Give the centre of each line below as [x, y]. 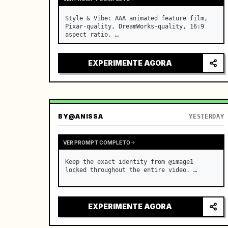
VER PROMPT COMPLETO [97, 142]
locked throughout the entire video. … [131, 170]
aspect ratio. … [92, 35]
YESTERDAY [207, 117]
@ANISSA [86, 116]
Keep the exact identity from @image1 [129, 162]
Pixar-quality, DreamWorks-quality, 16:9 [135, 26]
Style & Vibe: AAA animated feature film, [136, 18]
